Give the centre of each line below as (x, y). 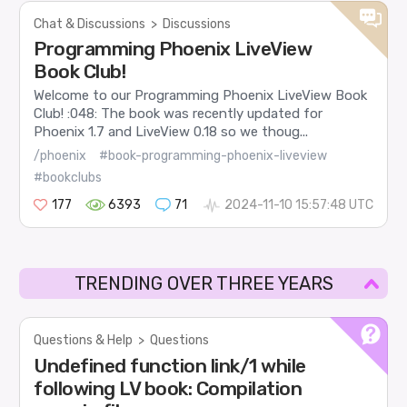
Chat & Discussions (90, 24)
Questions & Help (84, 341)
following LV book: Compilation (168, 388)
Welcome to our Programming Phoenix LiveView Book (201, 95)
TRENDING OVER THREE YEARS (203, 284)
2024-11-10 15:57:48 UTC (298, 205)
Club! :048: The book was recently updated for (179, 113)
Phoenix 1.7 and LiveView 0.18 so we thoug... (171, 131)
